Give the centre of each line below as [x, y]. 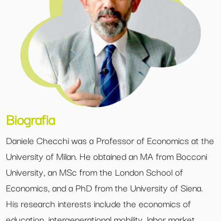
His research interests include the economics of [98, 203]
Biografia [30, 119]
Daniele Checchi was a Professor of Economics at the [110, 140]
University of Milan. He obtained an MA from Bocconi [107, 156]
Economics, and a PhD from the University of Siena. [104, 187]
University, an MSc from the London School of [94, 172]
